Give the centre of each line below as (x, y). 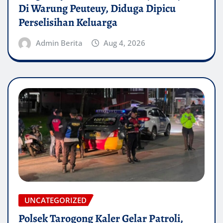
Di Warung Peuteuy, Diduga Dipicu (97, 9)
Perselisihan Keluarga (68, 23)
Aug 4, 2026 (125, 43)
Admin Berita (59, 43)
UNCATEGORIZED (56, 200)
